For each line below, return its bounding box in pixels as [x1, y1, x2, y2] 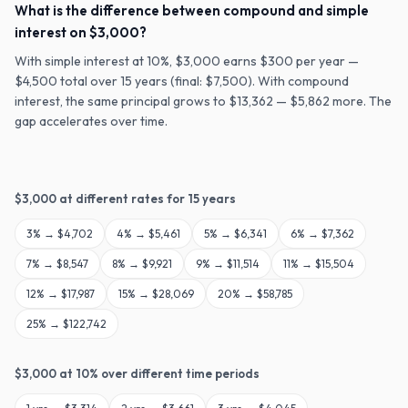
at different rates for [56, 191, 188, 206]
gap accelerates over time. [15, 113, 168, 129]
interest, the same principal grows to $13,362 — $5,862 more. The [15, 93, 392, 109]
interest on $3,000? [15, 24, 147, 41]
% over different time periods [89, 366, 260, 381]
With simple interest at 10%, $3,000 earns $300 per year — [15, 53, 359, 69]
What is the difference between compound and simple [15, 2, 369, 19]
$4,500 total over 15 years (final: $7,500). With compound [15, 73, 349, 89]
